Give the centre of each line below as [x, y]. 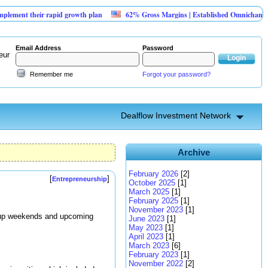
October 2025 [152, 183]
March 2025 [149, 192]
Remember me [51, 74]
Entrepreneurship [80, 179]
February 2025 [153, 201]
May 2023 [146, 228]
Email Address [38, 48]
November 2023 [156, 210]
